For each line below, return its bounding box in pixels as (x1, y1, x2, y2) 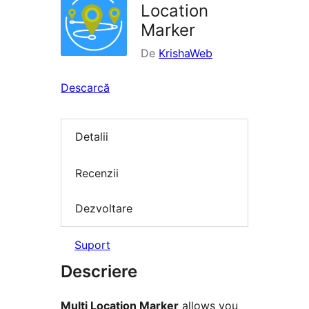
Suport (74, 237, 110, 252)
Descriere (61, 261, 137, 281)
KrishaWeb (159, 46, 212, 61)
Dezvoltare (75, 201, 132, 216)
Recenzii (75, 166, 119, 180)
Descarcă (61, 81, 110, 95)
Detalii (75, 130, 108, 144)
